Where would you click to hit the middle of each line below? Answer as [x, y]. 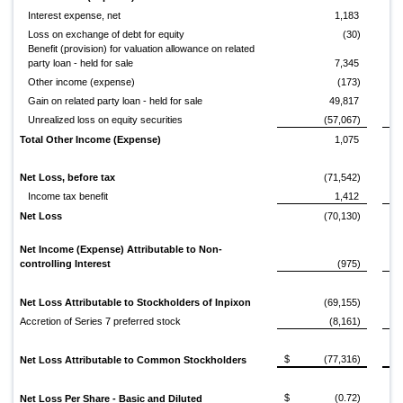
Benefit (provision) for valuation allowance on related [142, 49]
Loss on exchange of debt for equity [107, 35]
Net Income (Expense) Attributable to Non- [121, 250]
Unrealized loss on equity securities [106, 120]
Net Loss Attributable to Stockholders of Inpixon [135, 303]
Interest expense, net [75, 16]
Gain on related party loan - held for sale [116, 101]
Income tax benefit [68, 197]
